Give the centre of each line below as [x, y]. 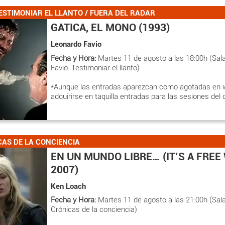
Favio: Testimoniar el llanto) [95, 68]
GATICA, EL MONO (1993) [110, 28]
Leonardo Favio [76, 44]
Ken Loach [68, 186]
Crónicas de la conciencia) [94, 209]
